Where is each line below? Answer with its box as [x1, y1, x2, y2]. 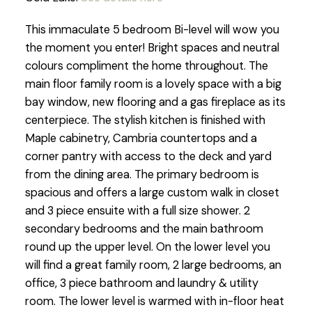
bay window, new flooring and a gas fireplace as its [24, 95, 286, 110]
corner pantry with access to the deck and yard [24, 149, 272, 164]
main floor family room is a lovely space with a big [24, 77, 281, 92]
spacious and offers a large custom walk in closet [24, 185, 279, 201]
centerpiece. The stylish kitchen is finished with [24, 113, 265, 128]
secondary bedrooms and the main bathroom [24, 221, 263, 237]
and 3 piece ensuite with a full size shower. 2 [24, 203, 250, 219]
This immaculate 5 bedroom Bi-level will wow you [24, 22, 279, 38]
